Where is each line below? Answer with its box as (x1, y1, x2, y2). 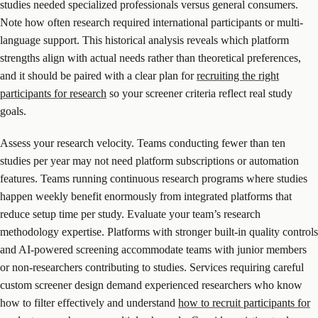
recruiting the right (197, 70, 279, 82)
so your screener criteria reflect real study (106, 87, 292, 100)
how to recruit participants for (178, 297, 310, 309)
